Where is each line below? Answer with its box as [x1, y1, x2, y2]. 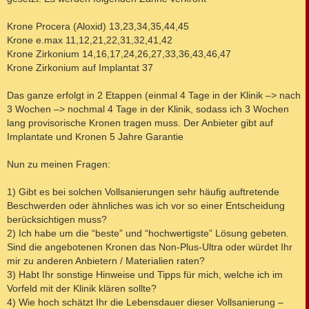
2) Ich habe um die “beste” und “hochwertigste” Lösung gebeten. [7, 228, 289, 239]
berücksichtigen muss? [7, 214, 107, 226]
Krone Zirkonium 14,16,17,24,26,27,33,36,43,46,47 [7, 48, 231, 60]
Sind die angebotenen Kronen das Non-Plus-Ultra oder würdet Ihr [7, 241, 292, 253]
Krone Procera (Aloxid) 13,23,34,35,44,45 [7, 21, 189, 32]
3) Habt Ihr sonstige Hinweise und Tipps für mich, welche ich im [7, 269, 283, 281]
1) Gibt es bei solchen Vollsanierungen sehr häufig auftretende [7, 186, 279, 198]
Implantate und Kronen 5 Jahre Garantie [7, 131, 183, 143]
